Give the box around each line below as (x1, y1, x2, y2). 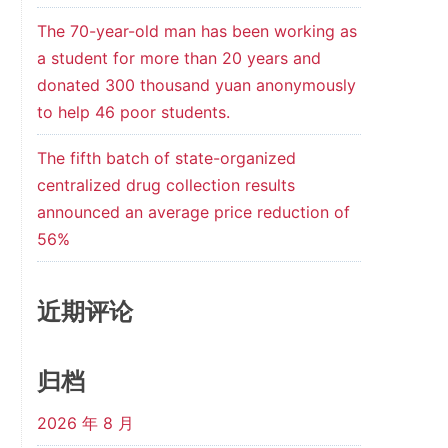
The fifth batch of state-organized (36, 148, 296, 168)
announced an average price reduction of (36, 202, 350, 222)
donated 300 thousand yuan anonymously (36, 75, 356, 95)
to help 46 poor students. (36, 102, 230, 122)
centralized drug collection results (36, 175, 295, 195)
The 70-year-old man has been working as (36, 21, 357, 41)
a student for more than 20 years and (36, 48, 321, 68)
